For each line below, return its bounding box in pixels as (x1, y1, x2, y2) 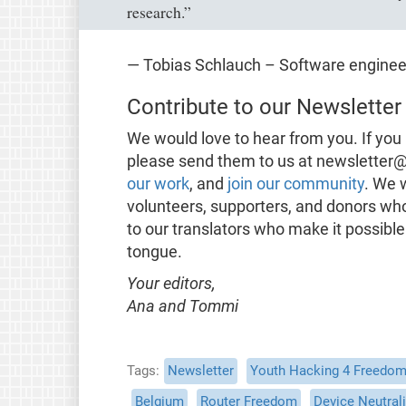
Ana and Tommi (126, 296, 238, 315)
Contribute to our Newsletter (126, 93, 401, 120)
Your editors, (126, 274, 216, 293)
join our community (227, 174, 364, 193)
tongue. (126, 242, 182, 261)
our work (126, 174, 189, 193)
